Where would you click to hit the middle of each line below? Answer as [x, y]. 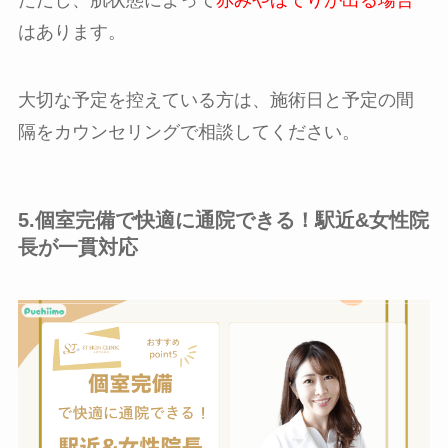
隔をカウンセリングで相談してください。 [188, 131]
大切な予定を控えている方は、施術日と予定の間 [215, 99]
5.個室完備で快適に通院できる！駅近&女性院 [223, 219]
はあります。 [71, 31]
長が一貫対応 [77, 246]
